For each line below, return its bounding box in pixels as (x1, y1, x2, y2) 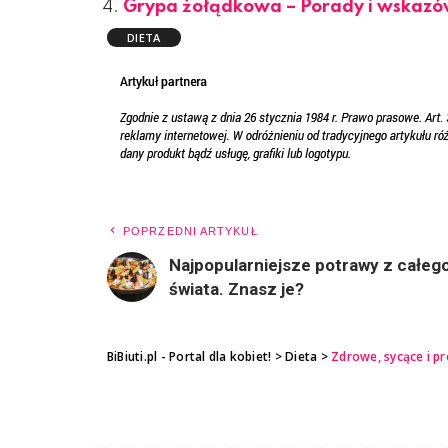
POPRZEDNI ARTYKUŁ (123, 224, 258, 237)
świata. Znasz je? (169, 278, 304, 299)
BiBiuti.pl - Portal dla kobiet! (107, 347, 272, 365)
